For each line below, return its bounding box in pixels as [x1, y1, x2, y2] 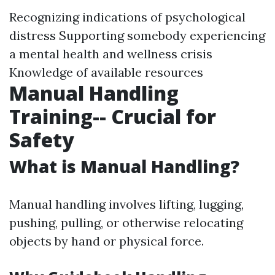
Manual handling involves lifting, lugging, [9, 196, 244, 212]
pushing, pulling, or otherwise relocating [9, 215, 243, 230]
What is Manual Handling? [9, 155, 239, 178]
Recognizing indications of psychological [9, 9, 246, 25]
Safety [9, 126, 74, 153]
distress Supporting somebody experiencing [9, 28, 265, 43]
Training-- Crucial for [9, 103, 216, 130]
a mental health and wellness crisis [9, 46, 212, 61]
